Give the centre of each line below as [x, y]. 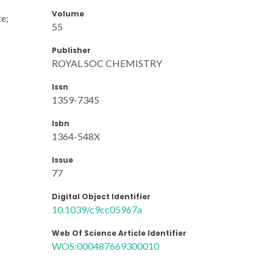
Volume [68, 13]
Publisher [71, 50]
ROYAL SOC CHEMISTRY [107, 63]
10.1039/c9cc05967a [97, 209]
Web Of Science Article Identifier [119, 233]
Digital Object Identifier [101, 196]
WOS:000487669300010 [105, 246]
